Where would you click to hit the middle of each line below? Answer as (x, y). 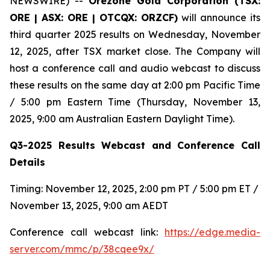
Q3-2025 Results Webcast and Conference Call (135, 145)
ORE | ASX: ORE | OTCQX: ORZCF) (94, 17)
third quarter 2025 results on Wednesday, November (135, 34)
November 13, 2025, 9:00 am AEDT (89, 206)
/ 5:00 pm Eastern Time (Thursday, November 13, (135, 102)
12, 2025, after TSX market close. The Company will (135, 51)
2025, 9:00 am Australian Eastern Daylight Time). (122, 119)
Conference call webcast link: (87, 232)
